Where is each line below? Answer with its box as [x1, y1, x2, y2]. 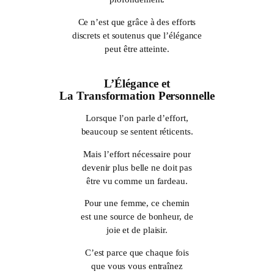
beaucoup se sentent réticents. [81, 127, 193, 137]
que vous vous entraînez [91, 261, 183, 272]
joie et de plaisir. [106, 225, 168, 235]
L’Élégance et [104, 77, 170, 90]
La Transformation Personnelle [59, 89, 215, 102]
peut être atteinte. [105, 43, 169, 54]
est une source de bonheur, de [81, 212, 193, 222]
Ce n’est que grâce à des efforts [78, 17, 196, 27]
